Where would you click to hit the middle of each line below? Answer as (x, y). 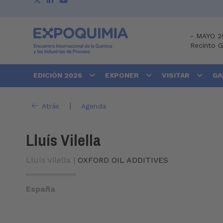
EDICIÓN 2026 (59, 75)
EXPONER (123, 75)
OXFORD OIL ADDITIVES (123, 160)
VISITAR (177, 75)
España (41, 189)
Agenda (93, 106)
